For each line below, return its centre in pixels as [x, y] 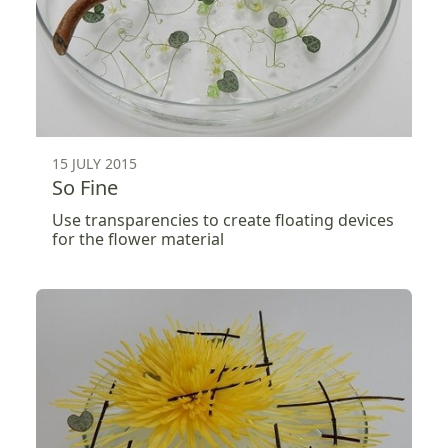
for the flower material [138, 239]
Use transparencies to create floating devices [223, 220]
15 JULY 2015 [94, 164]
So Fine [85, 188]
